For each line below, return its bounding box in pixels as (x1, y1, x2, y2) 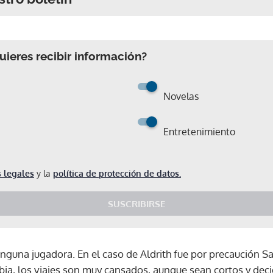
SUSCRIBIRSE (108, 197, 165, 210)
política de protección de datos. (53, 168, 181, 179)
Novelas (163, 90, 199, 102)
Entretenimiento (163, 125, 235, 138)
